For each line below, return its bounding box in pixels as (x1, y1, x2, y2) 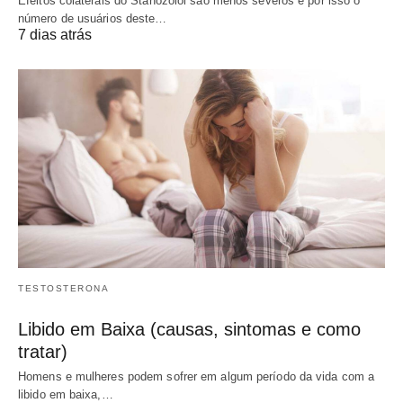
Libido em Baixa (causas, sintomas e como (18, 319, 361, 340)
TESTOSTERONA (18, 283, 109, 294)
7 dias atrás (18, 26, 92, 42)
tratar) (18, 342, 67, 363)
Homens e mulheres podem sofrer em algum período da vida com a (18, 370, 375, 384)
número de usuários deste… (18, 11, 167, 25)
